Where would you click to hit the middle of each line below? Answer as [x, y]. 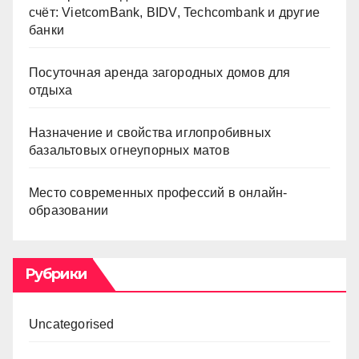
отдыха [51, 90]
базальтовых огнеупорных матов [129, 150]
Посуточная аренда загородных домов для [160, 73]
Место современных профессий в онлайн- [158, 193]
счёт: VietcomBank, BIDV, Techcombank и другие [175, 12]
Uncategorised [72, 324]
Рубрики [56, 274]
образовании [69, 210]
